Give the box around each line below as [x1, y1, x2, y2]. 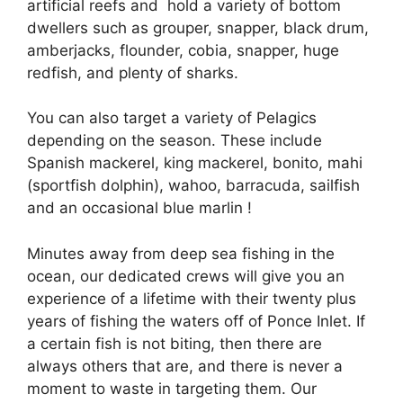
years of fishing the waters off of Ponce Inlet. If [27, 311, 365, 330]
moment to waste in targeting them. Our [27, 379, 317, 398]
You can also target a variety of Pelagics [27, 109, 317, 127]
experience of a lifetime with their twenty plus [27, 289, 356, 308]
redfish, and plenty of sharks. [27, 63, 238, 82]
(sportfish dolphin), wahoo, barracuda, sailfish [27, 176, 360, 194]
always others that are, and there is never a [27, 356, 343, 375]
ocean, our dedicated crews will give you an [27, 266, 345, 285]
